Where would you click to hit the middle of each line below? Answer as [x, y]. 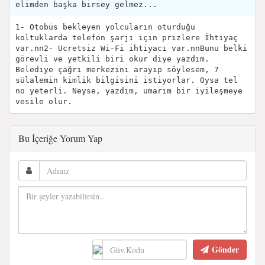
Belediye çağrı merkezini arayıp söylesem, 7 [117, 70]
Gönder [225, 250]
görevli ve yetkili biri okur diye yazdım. [112, 59]
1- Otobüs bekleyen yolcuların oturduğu [105, 27]
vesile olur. [44, 102]
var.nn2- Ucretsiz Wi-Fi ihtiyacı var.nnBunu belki [131, 49]
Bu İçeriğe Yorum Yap [60, 138]
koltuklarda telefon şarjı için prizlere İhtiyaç [127, 38]
